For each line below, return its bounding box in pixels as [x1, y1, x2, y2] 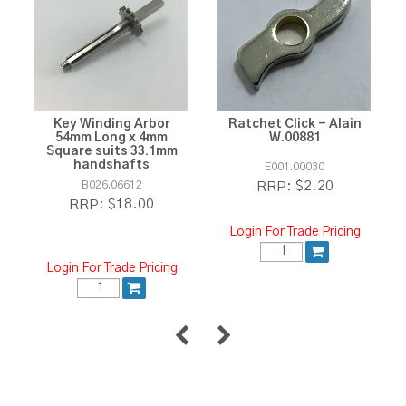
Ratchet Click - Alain [227, 118, 362, 131]
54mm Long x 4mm [55, 131, 169, 145]
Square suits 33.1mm [45, 145, 178, 159]
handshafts [73, 159, 150, 172]
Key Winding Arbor [53, 118, 170, 131]
